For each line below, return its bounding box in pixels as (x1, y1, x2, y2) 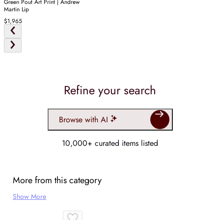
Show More (13, 192, 46, 202)
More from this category (13, 174, 102, 187)
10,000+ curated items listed (62, 137, 158, 149)
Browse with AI (58, 113, 108, 125)
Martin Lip (4, 5, 29, 14)
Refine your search (64, 82, 156, 99)
